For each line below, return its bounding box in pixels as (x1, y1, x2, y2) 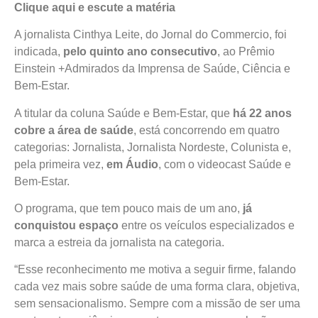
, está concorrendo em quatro (133, 124, 280, 136)
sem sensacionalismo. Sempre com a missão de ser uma (14, 297, 300, 310)
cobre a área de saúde (14, 124, 133, 136)
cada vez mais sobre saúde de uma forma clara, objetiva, (14, 280, 300, 293)
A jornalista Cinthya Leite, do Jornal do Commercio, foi (14, 28, 287, 41)
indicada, (14, 45, 63, 58)
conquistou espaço (14, 219, 119, 231)
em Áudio (106, 158, 158, 170)
